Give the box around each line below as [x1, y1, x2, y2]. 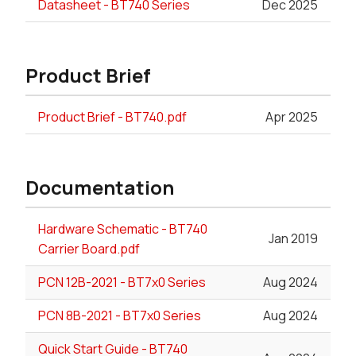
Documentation [25, 173, 174, 200]
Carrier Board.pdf [38, 239, 140, 257]
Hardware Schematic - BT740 [38, 219, 207, 238]
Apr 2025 [265, 107, 318, 126]
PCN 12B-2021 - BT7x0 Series [38, 273, 206, 291]
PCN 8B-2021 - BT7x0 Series [38, 306, 201, 324]
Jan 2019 [269, 230, 318, 248]
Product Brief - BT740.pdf [38, 107, 187, 126]
